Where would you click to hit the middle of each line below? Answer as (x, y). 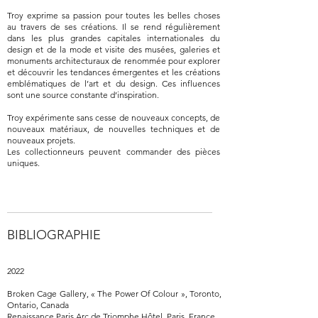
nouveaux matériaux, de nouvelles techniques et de (114, 129)
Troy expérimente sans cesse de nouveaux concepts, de (114, 117)
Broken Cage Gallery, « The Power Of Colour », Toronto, (114, 294)
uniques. (23, 163)
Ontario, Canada (38, 305)
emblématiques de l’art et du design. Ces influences (114, 83)
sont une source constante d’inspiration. (83, 95)
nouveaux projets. (41, 140)
